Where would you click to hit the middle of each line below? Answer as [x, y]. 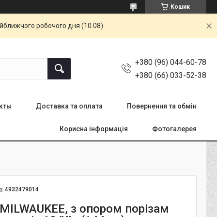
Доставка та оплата [69, 106]
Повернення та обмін [162, 106]
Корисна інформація [94, 129]
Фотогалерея [174, 129]
